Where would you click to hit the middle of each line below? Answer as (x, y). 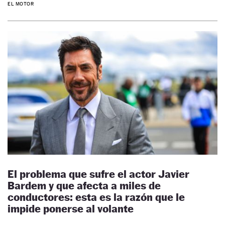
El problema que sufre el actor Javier (98, 174)
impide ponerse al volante (71, 208)
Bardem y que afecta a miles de (84, 185)
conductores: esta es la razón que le (96, 197)
